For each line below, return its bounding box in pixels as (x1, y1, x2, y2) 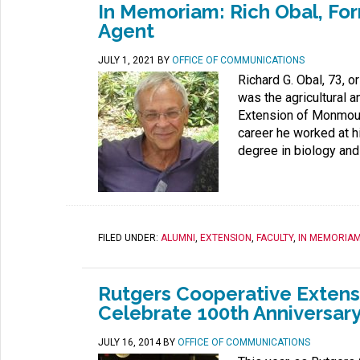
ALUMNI (161, 232, 195, 243)
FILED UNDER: (98, 232, 161, 243)
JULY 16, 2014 (98, 337, 161, 348)
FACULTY (256, 232, 293, 243)
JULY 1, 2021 (98, 55, 155, 66)
